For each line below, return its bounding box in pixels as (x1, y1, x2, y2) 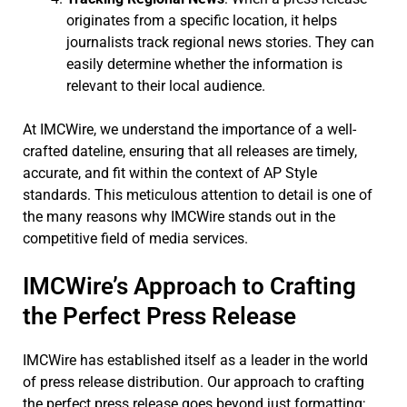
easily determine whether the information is (66, 55, 342, 73)
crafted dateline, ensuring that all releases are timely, (23, 142, 357, 160)
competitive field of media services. (23, 229, 248, 247)
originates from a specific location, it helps (66, 11, 337, 29)
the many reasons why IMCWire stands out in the (23, 207, 335, 225)
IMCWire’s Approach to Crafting (23, 272, 356, 300)
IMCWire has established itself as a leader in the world (23, 351, 368, 369)
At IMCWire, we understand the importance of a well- (23, 120, 356, 138)
